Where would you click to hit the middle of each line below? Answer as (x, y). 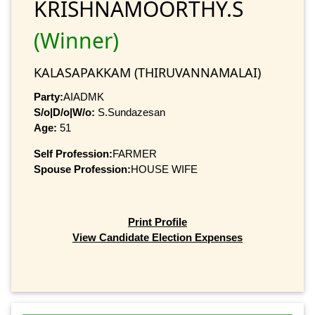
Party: (49, 96)
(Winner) (76, 40)
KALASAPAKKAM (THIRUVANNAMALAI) (147, 72)
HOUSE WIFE (164, 169)
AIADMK (84, 96)
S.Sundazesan (130, 112)
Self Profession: (73, 153)
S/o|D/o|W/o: (64, 112)
